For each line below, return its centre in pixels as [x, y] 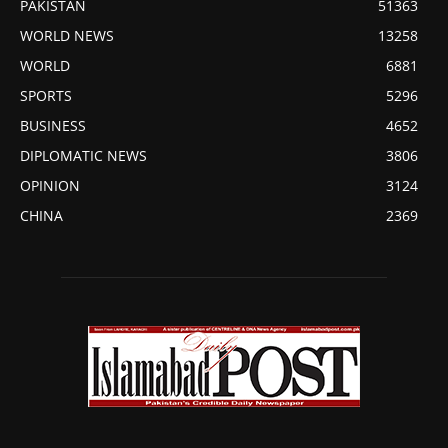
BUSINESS [53, 126]
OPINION [50, 186]
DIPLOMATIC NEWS [83, 156]
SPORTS [46, 96]
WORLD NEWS [67, 36]
